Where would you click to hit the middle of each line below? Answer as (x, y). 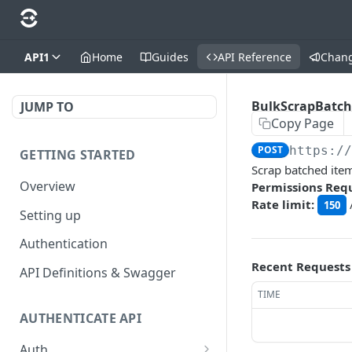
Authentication (64, 244)
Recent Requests (301, 266)
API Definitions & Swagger (98, 273)
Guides (170, 57)
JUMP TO (47, 107)
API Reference (255, 57)
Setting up (50, 215)
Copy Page (302, 123)
